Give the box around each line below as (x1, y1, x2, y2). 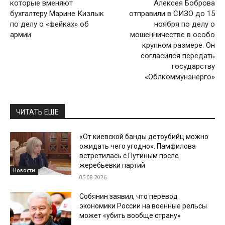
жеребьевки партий (79, 161, 146, 169)
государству (171, 61, 215, 71)
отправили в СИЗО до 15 (129, 9, 215, 18)
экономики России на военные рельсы (79, 201, 207, 210)
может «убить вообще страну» (79, 211, 181, 219)
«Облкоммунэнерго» (144, 72, 215, 81)
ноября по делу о (154, 19, 215, 29)
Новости (13, 167, 35, 174)
